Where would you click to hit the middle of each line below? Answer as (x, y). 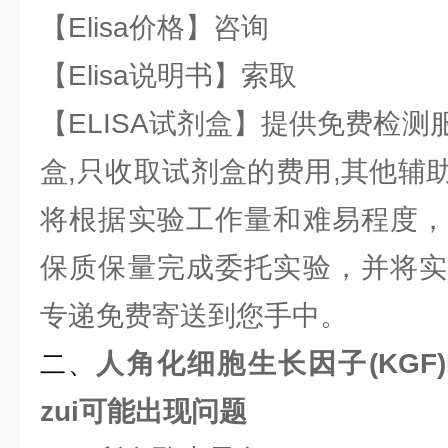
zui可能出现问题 (151, 411)
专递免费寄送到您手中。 (194, 315)
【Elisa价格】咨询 (154, 27)
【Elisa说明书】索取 (168, 75)
